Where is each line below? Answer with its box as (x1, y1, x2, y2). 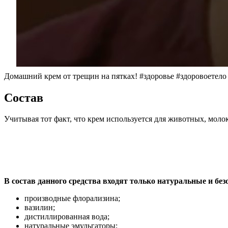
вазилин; (24, 203, 55, 212)
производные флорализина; (24, 194, 120, 203)
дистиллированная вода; (24, 212, 109, 221)
